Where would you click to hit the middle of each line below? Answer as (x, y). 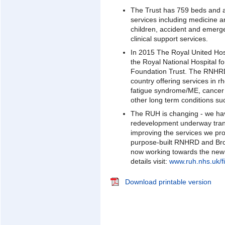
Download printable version (168, 182)
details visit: (150, 161)
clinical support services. (169, 38)
